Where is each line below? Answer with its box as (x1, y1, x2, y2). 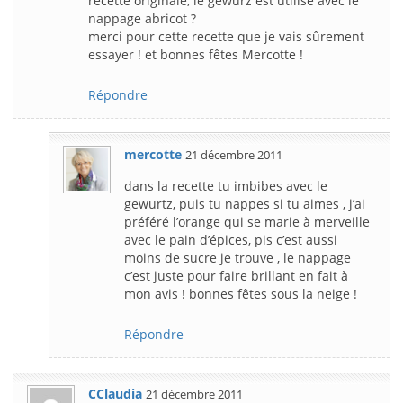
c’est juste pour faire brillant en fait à (124, 266, 348, 284)
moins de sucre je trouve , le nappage (124, 248, 351, 266)
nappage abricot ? (88, 9, 196, 27)
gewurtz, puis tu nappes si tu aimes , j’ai (124, 194, 365, 212)
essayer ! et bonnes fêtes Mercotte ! (88, 45, 303, 63)
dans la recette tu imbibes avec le (124, 176, 327, 194)
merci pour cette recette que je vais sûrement (88, 27, 364, 45)
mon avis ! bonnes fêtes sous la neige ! (124, 284, 357, 302)
